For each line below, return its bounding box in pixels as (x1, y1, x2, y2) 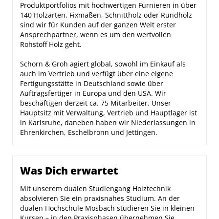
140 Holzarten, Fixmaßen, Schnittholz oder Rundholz (20, 10, 192, 20)
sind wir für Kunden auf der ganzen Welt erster (20, 20, 176, 29)
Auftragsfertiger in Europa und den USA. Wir (20, 88, 166, 98)
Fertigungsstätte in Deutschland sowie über (20, 79, 163, 88)
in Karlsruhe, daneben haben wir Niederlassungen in (20, 118, 196, 127)
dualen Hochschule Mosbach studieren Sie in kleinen (20, 203, 195, 213)
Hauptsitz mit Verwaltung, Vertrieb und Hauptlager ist (20, 108, 197, 117)
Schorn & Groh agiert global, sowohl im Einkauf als (20, 59, 186, 68)
